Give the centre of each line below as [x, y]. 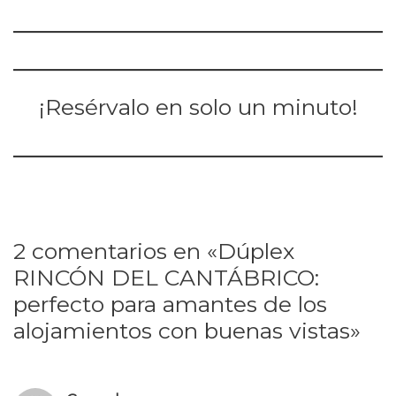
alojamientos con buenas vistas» [187, 330]
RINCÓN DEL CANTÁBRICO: [166, 277]
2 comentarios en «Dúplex [154, 251]
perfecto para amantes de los [170, 304]
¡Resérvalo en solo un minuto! [198, 107]
